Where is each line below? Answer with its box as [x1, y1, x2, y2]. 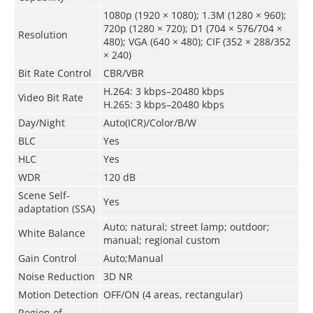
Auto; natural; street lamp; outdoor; [103, 219, 270, 233]
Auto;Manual [103, 251, 163, 265]
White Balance [17, 226, 85, 240]
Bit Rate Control [17, 66, 92, 80]
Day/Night [17, 115, 65, 129]
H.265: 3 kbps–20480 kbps [103, 97, 224, 111]
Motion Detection [17, 287, 99, 301]
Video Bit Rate [17, 90, 83, 104]
